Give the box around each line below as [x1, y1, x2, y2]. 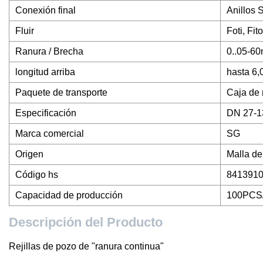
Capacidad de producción [15, 190, 123, 201]
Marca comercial [15, 129, 84, 139]
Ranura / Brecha [15, 46, 83, 57]
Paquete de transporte [15, 87, 107, 98]
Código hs [15, 170, 58, 180]
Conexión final [15, 5, 76, 16]
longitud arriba [15, 67, 75, 77]
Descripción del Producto [9, 215, 163, 230]
